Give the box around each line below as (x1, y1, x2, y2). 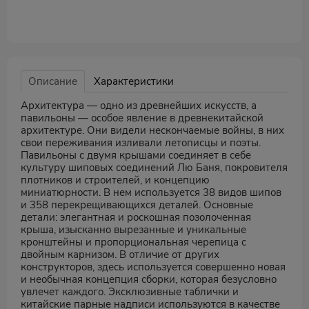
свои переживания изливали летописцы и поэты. (21, 136, 261, 150)
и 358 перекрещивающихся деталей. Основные (21, 198, 253, 212)
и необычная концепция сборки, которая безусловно (21, 272, 277, 286)
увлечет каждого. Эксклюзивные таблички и (21, 285, 239, 299)
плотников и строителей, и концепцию (21, 173, 210, 187)
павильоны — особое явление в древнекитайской (21, 111, 263, 125)
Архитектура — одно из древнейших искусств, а (21, 99, 257, 112)
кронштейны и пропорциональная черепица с (21, 235, 246, 249)
